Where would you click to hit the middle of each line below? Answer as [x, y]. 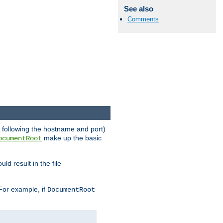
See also [138, 8]
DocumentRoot [71, 190]
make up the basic [72, 138]
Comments [143, 19]
